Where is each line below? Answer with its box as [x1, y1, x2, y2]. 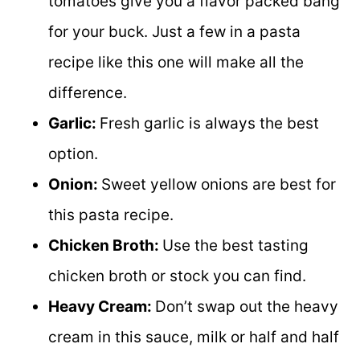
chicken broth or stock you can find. [48, 266, 306, 285]
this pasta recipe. [48, 205, 174, 224]
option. [48, 144, 98, 163]
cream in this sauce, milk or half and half [48, 327, 339, 346]
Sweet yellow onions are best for [101, 174, 336, 194]
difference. [48, 83, 127, 102]
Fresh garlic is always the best [100, 113, 319, 133]
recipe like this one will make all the [48, 52, 304, 72]
